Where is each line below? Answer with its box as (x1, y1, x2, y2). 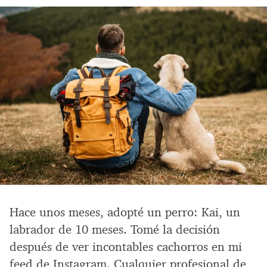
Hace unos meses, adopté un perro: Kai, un (10, 204, 240, 220)
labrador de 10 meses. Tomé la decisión (10, 221, 220, 237)
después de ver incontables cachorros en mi (10, 238, 242, 254)
